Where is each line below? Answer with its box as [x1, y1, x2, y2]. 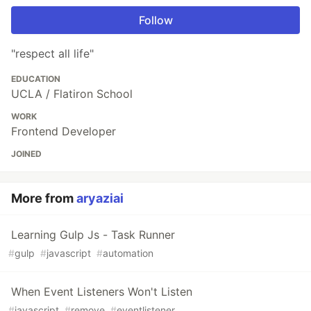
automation [103, 247, 153, 260]
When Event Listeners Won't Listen [11, 285, 192, 299]
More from [11, 191, 76, 206]
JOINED [11, 149, 42, 160]
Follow [138, 13, 173, 28]
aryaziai [76, 191, 124, 206]
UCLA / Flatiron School [11, 87, 133, 101]
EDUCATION [11, 74, 60, 85]
